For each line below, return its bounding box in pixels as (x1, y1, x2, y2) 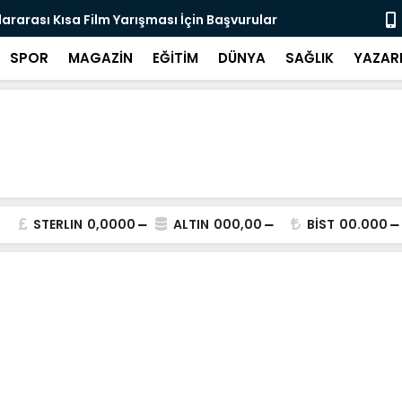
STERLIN (33, 215, 83, 233)
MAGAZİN (68, 48, 133, 67)
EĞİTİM (153, 48, 198, 67)
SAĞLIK (285, 48, 334, 67)
